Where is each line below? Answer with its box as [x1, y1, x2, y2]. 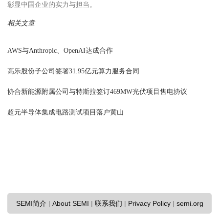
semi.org [176, 199, 203, 208]
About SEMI [52, 199, 89, 208]
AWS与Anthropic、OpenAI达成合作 [7, 47, 113, 55]
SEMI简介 [16, 199, 46, 208]
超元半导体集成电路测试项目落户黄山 [7, 109, 124, 116]
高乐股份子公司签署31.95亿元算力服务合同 [7, 67, 139, 75]
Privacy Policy [128, 199, 171, 208]
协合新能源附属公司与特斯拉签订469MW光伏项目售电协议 [7, 88, 187, 96]
